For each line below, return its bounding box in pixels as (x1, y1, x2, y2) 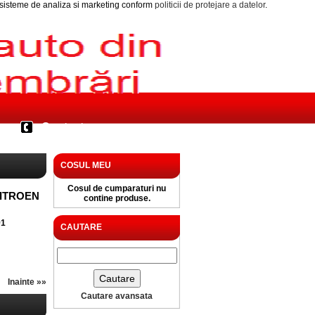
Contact (41, 121, 84, 133)
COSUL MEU (60, 160, 111, 170)
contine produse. (83, 193, 150, 203)
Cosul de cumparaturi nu (67, 184, 166, 193)
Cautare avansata (81, 291, 153, 301)
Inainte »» (8, 277, 46, 287)
